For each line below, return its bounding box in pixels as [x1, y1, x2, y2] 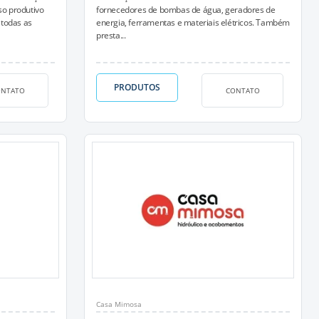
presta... [96, 29, 126, 41]
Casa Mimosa [96, 299, 142, 309]
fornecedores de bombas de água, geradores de [96, 4, 276, 16]
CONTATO [225, 85, 260, 95]
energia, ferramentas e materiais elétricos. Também [96, 16, 291, 28]
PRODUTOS [114, 81, 160, 93]
